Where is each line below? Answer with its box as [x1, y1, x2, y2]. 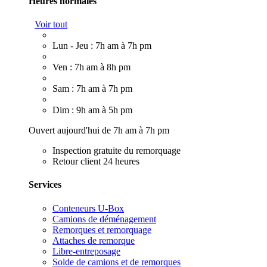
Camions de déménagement [52, 213, 156, 224]
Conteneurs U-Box [52, 203, 124, 213]
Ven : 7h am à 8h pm [52, 62, 131, 73]
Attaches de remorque [52, 235, 135, 246]
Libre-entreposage [52, 246, 120, 256]
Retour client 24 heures [52, 156, 139, 167]
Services [29, 179, 61, 190]
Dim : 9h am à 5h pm [52, 105, 132, 116]
